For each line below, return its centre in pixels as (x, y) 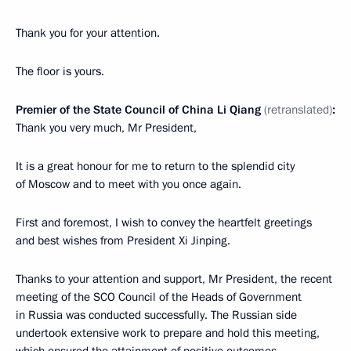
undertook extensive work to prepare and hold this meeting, (168, 333)
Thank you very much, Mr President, (106, 128)
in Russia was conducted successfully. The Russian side (156, 315)
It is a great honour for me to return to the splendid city (155, 166)
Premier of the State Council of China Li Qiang (140, 110)
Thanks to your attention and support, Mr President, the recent (174, 279)
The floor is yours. (60, 71)
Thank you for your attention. (88, 33)
